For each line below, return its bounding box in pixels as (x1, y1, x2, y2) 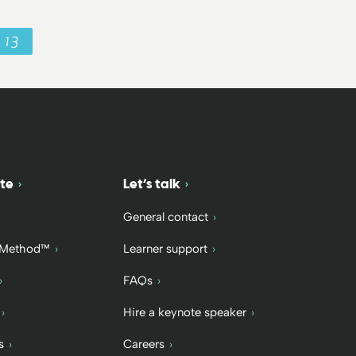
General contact (122, 209, 208, 224)
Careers (122, 336, 164, 351)
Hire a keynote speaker (122, 304, 246, 319)
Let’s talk (122, 175, 180, 192)
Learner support (122, 241, 207, 256)
